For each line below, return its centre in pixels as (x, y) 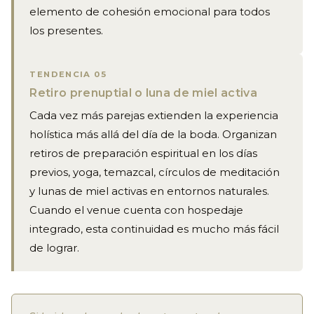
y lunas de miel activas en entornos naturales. (150, 192)
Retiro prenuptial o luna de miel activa (143, 93)
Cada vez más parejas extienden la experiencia (154, 116)
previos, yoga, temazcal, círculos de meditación (155, 173)
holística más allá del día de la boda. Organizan (153, 135)
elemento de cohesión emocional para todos (150, 12)
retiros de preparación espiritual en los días (144, 154)
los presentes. (67, 31)
